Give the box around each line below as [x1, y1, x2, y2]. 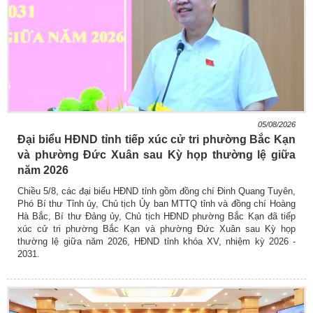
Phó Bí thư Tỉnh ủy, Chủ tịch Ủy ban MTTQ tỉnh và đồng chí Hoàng [17, 198, 296, 209]
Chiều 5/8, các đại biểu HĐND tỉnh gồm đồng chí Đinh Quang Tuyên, [17, 185, 296, 196]
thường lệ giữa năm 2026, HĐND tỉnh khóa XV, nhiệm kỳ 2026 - [17, 235, 296, 247]
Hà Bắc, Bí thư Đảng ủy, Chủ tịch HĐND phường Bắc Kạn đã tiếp [17, 210, 296, 221]
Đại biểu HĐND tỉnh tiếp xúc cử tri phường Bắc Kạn [17, 133, 296, 145]
